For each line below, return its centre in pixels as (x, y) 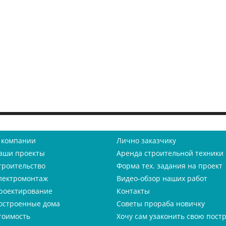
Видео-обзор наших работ (162, 178)
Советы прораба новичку (161, 204)
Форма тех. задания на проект (169, 166)
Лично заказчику (146, 140)
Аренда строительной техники (170, 153)
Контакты (133, 191)
